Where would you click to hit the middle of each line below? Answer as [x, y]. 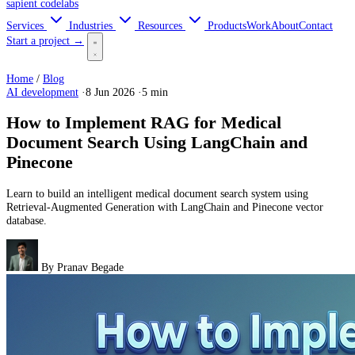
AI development [42, 92]
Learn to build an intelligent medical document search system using [157, 194]
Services [27, 25]
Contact [316, 25]
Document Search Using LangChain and [157, 143]
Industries [92, 25]
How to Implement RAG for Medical [144, 123]
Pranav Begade [90, 267]
